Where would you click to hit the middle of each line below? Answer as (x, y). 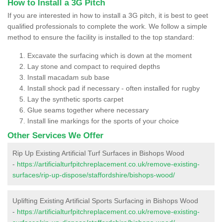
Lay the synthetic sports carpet (75, 99)
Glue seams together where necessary (88, 110)
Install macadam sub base (68, 77)
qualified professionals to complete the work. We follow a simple (107, 26)
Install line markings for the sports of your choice (103, 121)
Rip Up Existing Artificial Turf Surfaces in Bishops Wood (98, 153)
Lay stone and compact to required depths (94, 66)
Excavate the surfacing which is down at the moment (110, 55)
